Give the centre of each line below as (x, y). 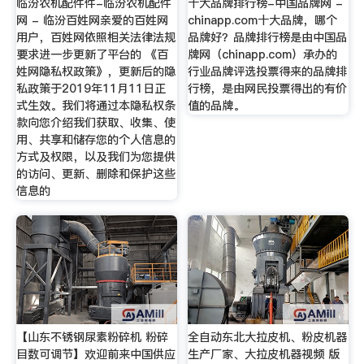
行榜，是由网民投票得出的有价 (268, 88)
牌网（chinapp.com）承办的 (263, 54)
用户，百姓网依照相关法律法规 (95, 37)
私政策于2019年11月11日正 (91, 88)
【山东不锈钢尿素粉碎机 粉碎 (92, 338)
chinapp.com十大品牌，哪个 (263, 20)
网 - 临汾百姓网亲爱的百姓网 (92, 20)
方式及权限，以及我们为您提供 (95, 156)
